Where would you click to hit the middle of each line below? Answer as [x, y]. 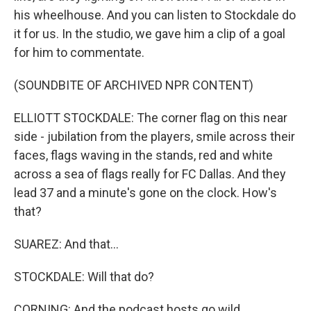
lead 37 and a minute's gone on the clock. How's [145, 193]
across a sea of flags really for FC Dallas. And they [150, 174]
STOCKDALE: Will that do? [84, 277]
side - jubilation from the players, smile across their [154, 136]
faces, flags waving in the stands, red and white [143, 155]
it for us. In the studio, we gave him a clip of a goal [150, 34]
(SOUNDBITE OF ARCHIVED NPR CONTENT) [134, 85]
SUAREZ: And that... [66, 244]
